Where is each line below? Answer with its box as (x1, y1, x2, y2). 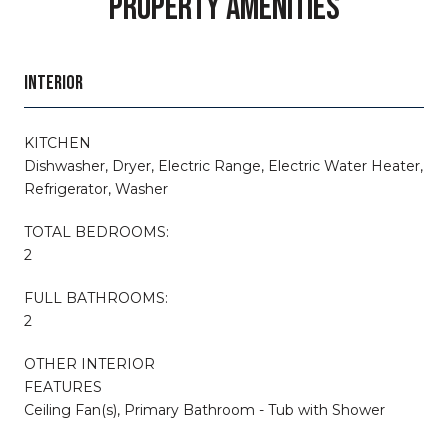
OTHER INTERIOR (24, 354, 155, 373)
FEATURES (24, 377, 102, 396)
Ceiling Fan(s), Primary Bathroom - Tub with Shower (24, 400, 385, 419)
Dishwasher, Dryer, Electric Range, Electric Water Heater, (24, 156, 423, 175)
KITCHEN (24, 133, 91, 152)
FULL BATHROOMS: (24, 288, 168, 307)
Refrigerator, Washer (24, 179, 168, 198)
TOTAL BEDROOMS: (24, 222, 169, 241)
